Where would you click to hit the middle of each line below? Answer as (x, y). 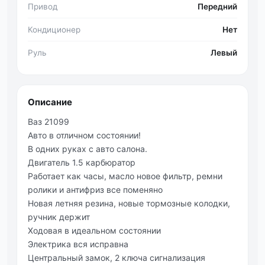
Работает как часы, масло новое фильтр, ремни (125, 176)
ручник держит (59, 217)
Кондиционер (54, 30)
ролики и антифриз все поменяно (95, 190)
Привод (43, 7)
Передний (217, 7)
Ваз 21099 (49, 122)
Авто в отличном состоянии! (84, 135)
